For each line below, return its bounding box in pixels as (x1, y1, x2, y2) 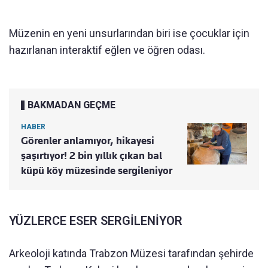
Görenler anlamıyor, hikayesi (21, 135, 154, 147)
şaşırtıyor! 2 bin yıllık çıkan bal (21, 150, 162, 162)
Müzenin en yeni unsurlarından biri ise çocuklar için (9, 27, 249, 40)
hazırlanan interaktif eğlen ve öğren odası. (9, 44, 205, 57)
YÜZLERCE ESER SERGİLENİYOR (9, 214, 182, 229)
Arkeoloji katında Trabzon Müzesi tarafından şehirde (9, 247, 254, 260)
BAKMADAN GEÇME (28, 99, 115, 111)
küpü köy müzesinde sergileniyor (21, 165, 172, 177)
